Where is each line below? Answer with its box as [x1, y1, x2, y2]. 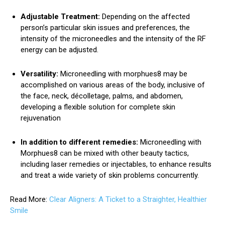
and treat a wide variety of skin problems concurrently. [21, 171, 199, 180]
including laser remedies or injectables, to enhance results [21, 160, 211, 169]
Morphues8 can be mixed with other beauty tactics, [21, 149, 189, 158]
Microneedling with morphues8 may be [58, 69, 187, 79]
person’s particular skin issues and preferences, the [21, 23, 190, 33]
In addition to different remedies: [21, 138, 138, 147]
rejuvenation [21, 114, 61, 123]
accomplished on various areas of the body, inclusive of [21, 80, 205, 90]
